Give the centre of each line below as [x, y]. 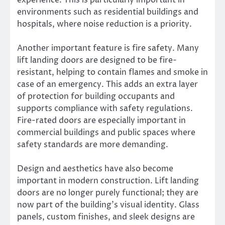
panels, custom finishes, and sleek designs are [106, 217]
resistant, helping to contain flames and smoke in [113, 72]
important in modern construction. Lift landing [108, 181]
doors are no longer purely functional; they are [108, 193]
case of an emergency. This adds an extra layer [107, 84]
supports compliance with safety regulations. [105, 108]
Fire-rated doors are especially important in [101, 120]
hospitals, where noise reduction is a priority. [104, 24]
